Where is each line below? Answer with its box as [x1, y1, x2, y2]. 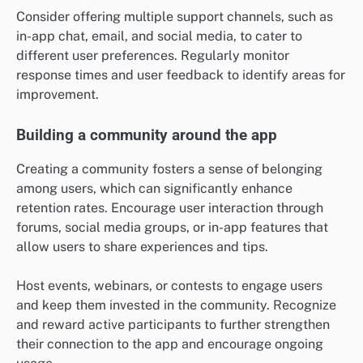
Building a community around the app [16, 126, 277, 144]
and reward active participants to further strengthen [16, 317, 330, 333]
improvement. [16, 86, 99, 102]
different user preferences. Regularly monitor [16, 47, 289, 63]
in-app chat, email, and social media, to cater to [16, 28, 302, 44]
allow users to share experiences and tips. [16, 239, 268, 254]
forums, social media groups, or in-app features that [16, 220, 328, 235]
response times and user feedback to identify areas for [16, 66, 345, 83]
